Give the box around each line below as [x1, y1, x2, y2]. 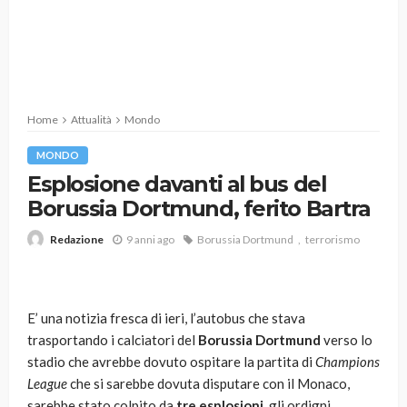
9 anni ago [126, 232, 174, 246]
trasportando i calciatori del [27, 332, 198, 349]
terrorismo [305, 232, 360, 246]
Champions [315, 353, 380, 371]
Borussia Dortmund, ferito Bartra [27, 195, 371, 222]
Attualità [71, 113, 112, 126]
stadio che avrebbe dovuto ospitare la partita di [27, 353, 315, 371]
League [27, 375, 67, 392]
